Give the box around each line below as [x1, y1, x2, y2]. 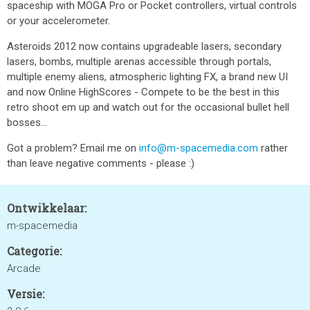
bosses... [7, 116, 47, 129]
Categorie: [7, 244, 62, 258]
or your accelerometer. [7, 15, 110, 27]
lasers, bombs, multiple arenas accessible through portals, [7, 55, 271, 68]
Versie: [7, 286, 44, 301]
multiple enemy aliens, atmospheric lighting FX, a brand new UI [7, 71, 288, 83]
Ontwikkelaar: [7, 201, 86, 215]
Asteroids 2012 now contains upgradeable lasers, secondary [7, 40, 282, 53]
